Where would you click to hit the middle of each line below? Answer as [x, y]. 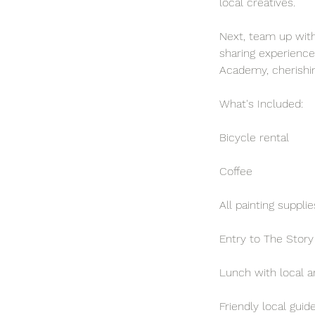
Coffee [236, 171]
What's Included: [261, 103]
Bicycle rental [254, 137]
